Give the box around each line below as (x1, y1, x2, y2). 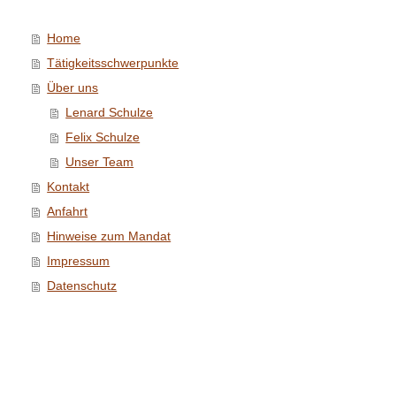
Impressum (47, 254, 110, 268)
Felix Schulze (65, 130, 141, 144)
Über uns (47, 80, 99, 95)
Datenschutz (47, 278, 118, 293)
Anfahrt (47, 204, 88, 218)
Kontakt (47, 179, 90, 194)
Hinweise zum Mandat (47, 229, 171, 243)
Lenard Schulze (65, 105, 154, 119)
